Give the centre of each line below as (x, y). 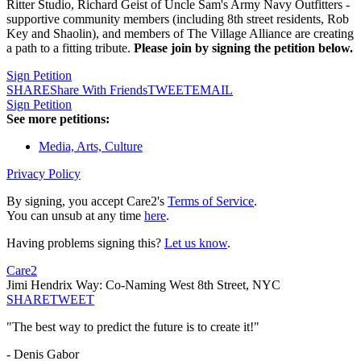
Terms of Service (211, 201)
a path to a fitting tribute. (70, 48)
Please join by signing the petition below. (243, 48)
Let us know (196, 243)
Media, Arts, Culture (91, 147)
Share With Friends (99, 90)
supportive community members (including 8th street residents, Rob (178, 19)
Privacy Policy (44, 174)
